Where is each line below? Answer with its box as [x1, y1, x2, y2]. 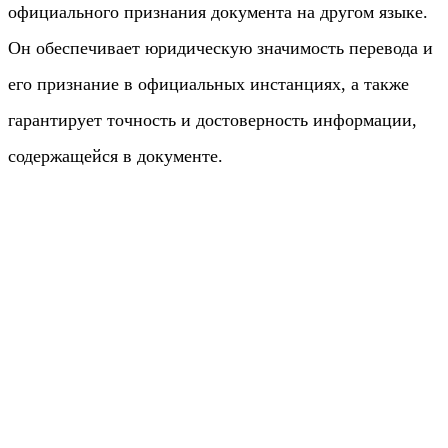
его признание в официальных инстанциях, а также [8, 73, 409, 94]
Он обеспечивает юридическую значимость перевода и [8, 37, 433, 58]
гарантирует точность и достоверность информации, [8, 109, 417, 130]
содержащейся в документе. [8, 145, 223, 166]
